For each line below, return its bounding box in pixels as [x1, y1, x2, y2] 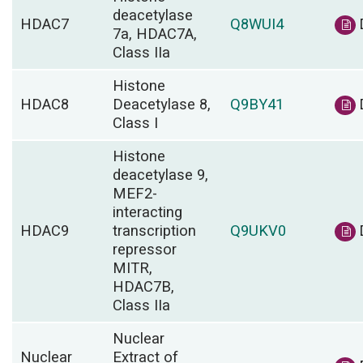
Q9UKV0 [230, 220, 286, 242]
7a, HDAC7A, [113, 23, 197, 45]
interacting [113, 201, 182, 224]
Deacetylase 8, [113, 93, 211, 116]
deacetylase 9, [113, 164, 208, 186]
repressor [113, 238, 177, 261]
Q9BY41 [230, 93, 284, 116]
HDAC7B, [113, 275, 174, 298]
